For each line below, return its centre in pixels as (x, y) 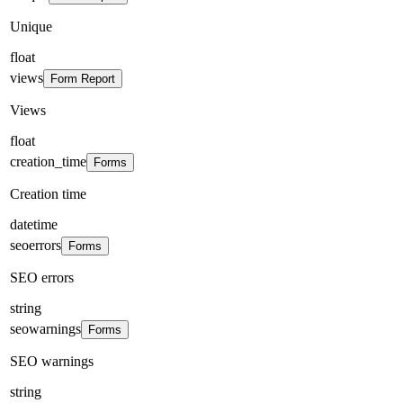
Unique (31, 26)
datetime (34, 224)
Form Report (83, 78)
